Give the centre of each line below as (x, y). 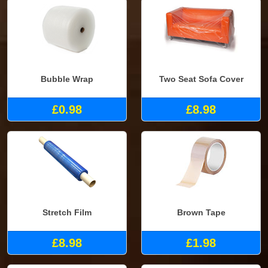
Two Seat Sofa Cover (201, 79)
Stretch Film (67, 213)
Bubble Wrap (67, 79)
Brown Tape (201, 213)
